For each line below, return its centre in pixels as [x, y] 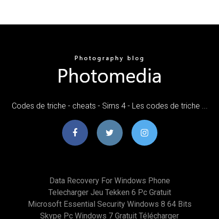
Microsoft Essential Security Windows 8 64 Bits [109, 204]
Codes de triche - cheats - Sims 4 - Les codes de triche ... [109, 106]
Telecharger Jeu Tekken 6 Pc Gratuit [109, 192]
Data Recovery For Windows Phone [109, 180]
